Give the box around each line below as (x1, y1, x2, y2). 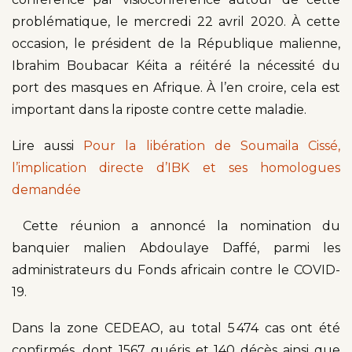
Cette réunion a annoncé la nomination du (12, 218, 340, 234)
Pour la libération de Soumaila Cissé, (83, 138, 341, 154)
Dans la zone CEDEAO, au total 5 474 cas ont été (12, 321, 340, 336)
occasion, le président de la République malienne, (12, 36, 340, 52)
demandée (12, 182, 81, 198)
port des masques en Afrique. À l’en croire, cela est (12, 80, 340, 96)
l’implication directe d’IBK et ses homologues (12, 160, 340, 176)
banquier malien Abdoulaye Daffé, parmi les (12, 240, 340, 256)
